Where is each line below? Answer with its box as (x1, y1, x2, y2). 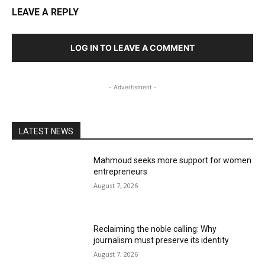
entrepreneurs (93, 167, 148, 177)
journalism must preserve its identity (93, 235, 230, 245)
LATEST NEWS (19, 127, 73, 137)
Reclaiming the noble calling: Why (93, 224, 217, 234)
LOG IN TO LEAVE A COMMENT (70, 43, 195, 53)
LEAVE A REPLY (12, 7, 79, 18)
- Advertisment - (108, 83, 157, 91)
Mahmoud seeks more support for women (93, 156, 252, 166)
